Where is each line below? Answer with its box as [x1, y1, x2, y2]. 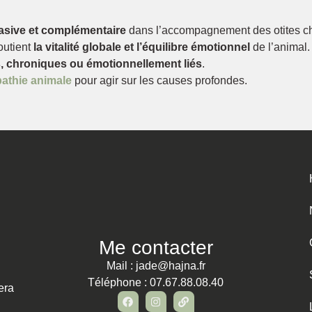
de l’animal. [250, 40, 310, 53]
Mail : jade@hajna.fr [106, 260, 205, 272]
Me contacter [98, 237, 213, 258]
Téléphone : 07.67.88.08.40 [88, 276, 224, 288]
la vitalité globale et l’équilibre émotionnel [33, 40, 250, 53]
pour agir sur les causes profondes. [72, 74, 247, 86]
